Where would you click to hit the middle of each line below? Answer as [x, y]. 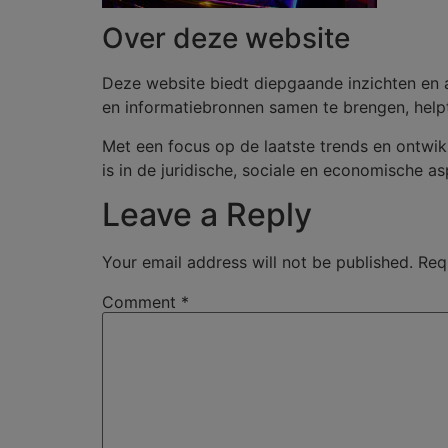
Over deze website [226, 38]
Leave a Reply [207, 215]
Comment [141, 302]
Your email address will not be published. [257, 262]
